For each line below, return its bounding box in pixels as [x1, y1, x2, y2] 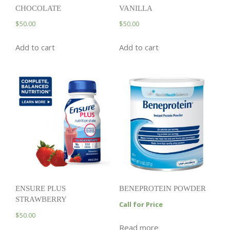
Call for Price [119, 199, 163, 209]
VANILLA [119, 4, 152, 12]
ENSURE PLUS [15, 184, 66, 193]
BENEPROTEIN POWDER [119, 184, 206, 193]
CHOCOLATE [15, 4, 61, 12]
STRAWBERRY [15, 195, 67, 204]
